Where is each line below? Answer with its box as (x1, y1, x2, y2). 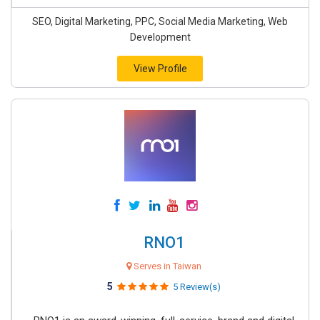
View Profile (133, 63, 187, 74)
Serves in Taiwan (131, 261, 201, 271)
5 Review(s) (173, 281, 221, 292)
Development (129, 31, 191, 43)
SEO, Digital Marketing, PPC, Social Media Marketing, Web (32, 16, 288, 27)
